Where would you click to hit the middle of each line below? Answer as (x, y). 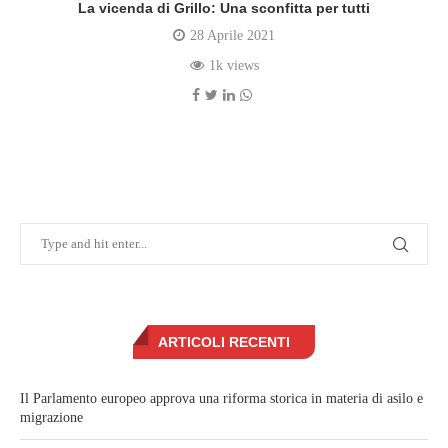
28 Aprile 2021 (232, 36)
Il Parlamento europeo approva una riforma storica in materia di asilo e (221, 399)
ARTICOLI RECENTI (224, 342)
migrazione (51, 418)
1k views (233, 66)
